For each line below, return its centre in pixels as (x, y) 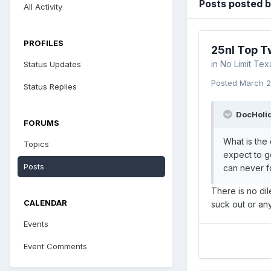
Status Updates (52, 64)
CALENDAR (45, 203)
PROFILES (44, 43)
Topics (36, 144)
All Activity (43, 7)
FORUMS (41, 123)
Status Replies (50, 87)
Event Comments (55, 246)
